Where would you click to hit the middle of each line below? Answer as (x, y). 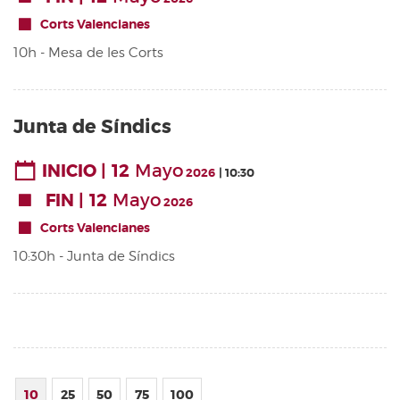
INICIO (69, 172)
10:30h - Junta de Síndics (94, 256)
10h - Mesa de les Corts (88, 53)
